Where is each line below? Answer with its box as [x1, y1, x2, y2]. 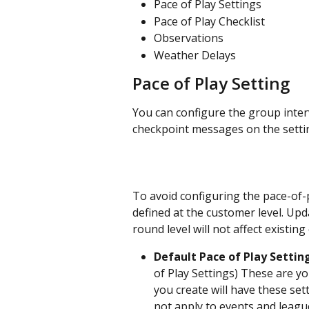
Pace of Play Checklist [154, 13, 265, 29]
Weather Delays [154, 47, 236, 63]
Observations [154, 30, 223, 46]
